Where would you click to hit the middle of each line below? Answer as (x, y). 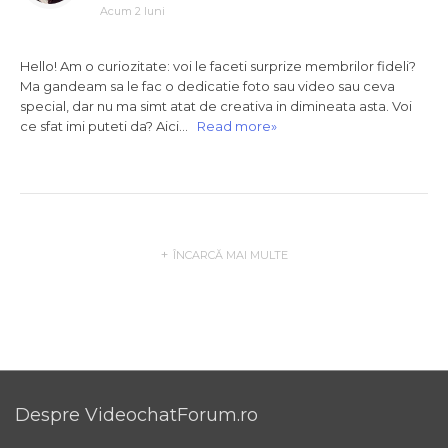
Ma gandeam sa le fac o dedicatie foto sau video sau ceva (207, 86)
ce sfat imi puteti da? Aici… (108, 126)
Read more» (237, 126)
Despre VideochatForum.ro (136, 415)
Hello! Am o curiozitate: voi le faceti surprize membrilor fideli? (218, 66)
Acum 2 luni (132, 11)
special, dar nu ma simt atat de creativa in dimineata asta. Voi (216, 106)
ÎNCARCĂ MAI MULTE (230, 255)
